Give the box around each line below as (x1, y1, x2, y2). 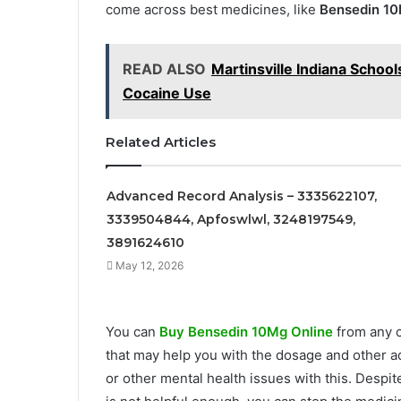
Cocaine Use (123, 84, 211, 103)
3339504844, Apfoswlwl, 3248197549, (106, 211, 355, 228)
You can (106, 323, 159, 341)
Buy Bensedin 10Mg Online (159, 323, 333, 341)
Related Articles (106, 133, 216, 151)
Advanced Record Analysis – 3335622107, (106, 188, 377, 205)
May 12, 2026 (115, 259, 183, 273)
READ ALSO (123, 60, 206, 79)
